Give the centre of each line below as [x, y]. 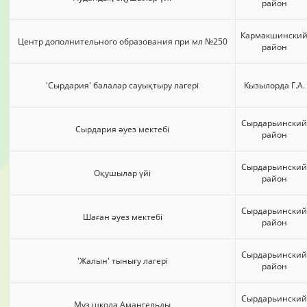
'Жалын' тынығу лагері [122, 261]
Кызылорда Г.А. [274, 86]
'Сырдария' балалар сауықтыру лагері [122, 86]
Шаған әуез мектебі [122, 217]
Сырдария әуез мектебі [122, 130]
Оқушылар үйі [122, 173]
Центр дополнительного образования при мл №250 [122, 42]
